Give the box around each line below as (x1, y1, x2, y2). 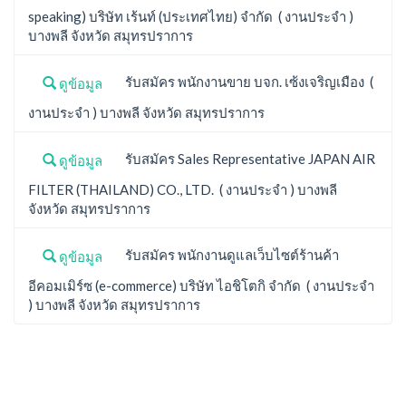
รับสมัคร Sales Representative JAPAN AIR (117, 150, 375, 167)
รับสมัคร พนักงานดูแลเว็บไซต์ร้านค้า (117, 246, 339, 263)
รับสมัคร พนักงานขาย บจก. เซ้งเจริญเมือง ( (117, 73, 373, 90)
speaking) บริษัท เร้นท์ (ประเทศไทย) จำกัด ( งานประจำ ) (28, 7, 353, 24)
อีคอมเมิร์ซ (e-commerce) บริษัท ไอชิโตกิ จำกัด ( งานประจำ (28, 276, 374, 294)
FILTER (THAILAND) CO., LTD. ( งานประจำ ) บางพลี (28, 180, 337, 198)
